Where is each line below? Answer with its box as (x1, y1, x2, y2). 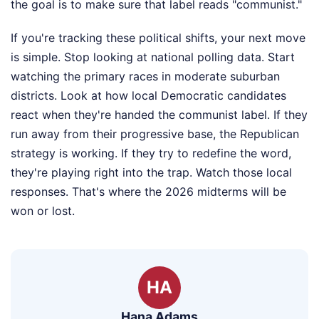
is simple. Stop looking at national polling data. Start (11, 50, 295, 64)
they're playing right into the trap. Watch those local (11, 165, 292, 179)
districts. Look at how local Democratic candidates (11, 88, 286, 103)
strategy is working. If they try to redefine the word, (11, 146, 291, 160)
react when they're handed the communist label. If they (11, 108, 308, 122)
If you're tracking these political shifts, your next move (11, 31, 305, 45)
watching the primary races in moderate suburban (11, 69, 280, 83)
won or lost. (11, 204, 75, 218)
